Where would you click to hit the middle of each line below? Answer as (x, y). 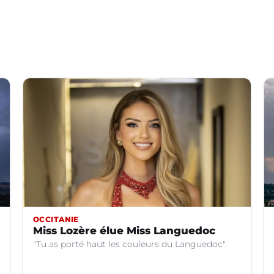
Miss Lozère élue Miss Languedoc (124, 230)
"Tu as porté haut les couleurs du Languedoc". (130, 244)
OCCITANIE (56, 219)
